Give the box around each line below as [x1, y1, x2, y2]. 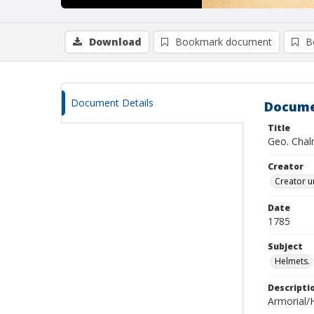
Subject [268, 240, 303, 252]
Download [89, 35, 142, 48]
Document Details [71, 96, 153, 109]
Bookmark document [175, 35, 272, 48]
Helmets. [275, 255, 310, 267]
